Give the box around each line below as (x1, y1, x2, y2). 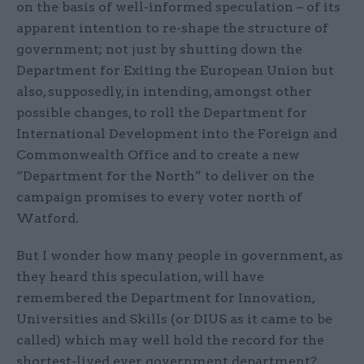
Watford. (16, 210, 79, 227)
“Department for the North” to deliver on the (16, 168, 314, 184)
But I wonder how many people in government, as (16, 248, 343, 264)
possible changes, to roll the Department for (16, 105, 307, 121)
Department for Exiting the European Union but (16, 63, 334, 79)
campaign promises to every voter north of (16, 189, 302, 206)
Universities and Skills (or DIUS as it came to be (16, 311, 332, 327)
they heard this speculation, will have (16, 269, 264, 285)
